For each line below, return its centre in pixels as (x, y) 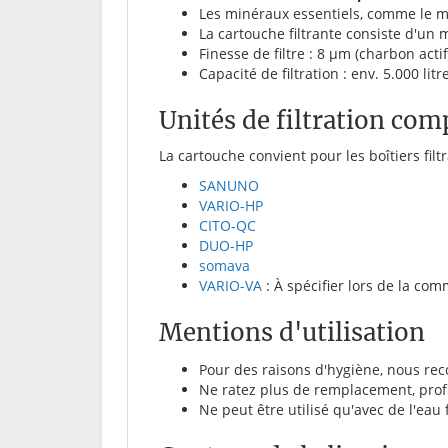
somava (224, 265)
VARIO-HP (231, 205)
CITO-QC (227, 225)
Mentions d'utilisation (292, 332)
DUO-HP (226, 245)
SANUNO (229, 185)
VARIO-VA (230, 285)
